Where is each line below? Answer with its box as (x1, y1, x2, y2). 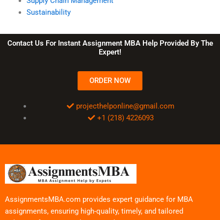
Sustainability (26, 7, 71, 17)
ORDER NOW (89, 76, 131, 85)
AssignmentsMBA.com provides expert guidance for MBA (5, 195, 193, 204)
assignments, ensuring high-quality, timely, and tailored (5, 207, 183, 216)
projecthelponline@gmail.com (76, 102, 175, 111)
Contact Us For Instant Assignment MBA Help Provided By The (7, 39, 213, 48)
